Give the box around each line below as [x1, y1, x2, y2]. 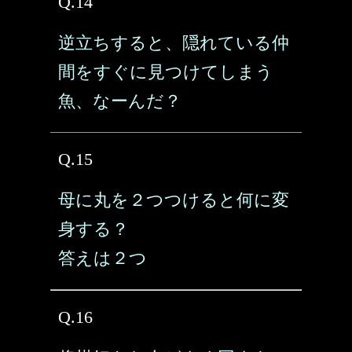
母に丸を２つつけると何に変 [58, 190, 289, 210]
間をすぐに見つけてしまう [58, 62, 273, 82]
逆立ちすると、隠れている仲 [58, 33, 289, 53]
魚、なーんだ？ [58, 91, 181, 111]
